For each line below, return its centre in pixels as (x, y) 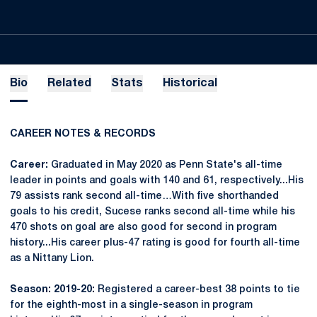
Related (69, 83)
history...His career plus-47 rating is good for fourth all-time (155, 243)
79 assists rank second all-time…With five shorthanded (144, 196)
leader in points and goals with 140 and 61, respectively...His (157, 181)
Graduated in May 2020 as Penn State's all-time (165, 165)
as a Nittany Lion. (52, 259)
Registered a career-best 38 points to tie (199, 290)
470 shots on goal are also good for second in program (143, 227)
